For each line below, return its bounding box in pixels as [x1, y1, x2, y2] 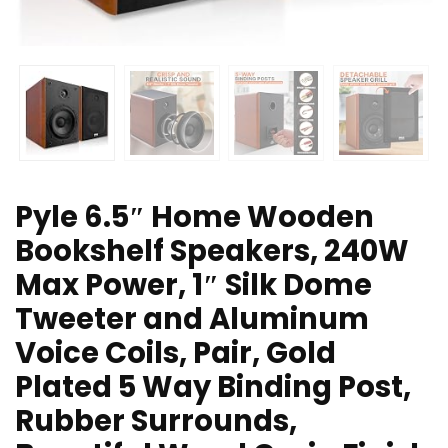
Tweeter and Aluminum [15, 299, 369, 340]
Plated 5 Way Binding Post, [15, 367, 411, 408]
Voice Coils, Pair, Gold [15, 333, 336, 374]
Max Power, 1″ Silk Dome [15, 265, 372, 306]
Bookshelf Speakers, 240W [15, 231, 409, 272]
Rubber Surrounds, [15, 401, 297, 442]
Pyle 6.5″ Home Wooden [15, 197, 374, 238]
